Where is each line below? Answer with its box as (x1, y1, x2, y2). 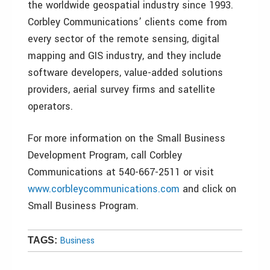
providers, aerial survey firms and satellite (28, 83, 215, 96)
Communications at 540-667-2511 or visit (28, 165, 214, 179)
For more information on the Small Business (28, 131, 225, 145)
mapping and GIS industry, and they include (28, 49, 221, 63)
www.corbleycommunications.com (28, 182, 180, 196)
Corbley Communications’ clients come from (28, 15, 227, 29)
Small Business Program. (28, 199, 139, 213)
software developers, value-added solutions (28, 66, 223, 80)
